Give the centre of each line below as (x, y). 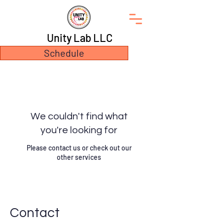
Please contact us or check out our (79, 148)
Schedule (64, 53)
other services (79, 157)
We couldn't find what (79, 116)
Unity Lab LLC (80, 37)
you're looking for (79, 130)
